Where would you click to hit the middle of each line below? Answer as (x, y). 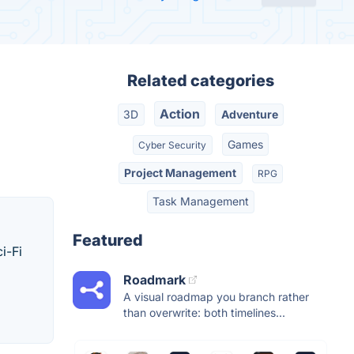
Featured (108, 240)
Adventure (249, 115)
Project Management (181, 172)
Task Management (201, 201)
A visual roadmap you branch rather (216, 296)
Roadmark (154, 279)
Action (180, 114)
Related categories (201, 81)
